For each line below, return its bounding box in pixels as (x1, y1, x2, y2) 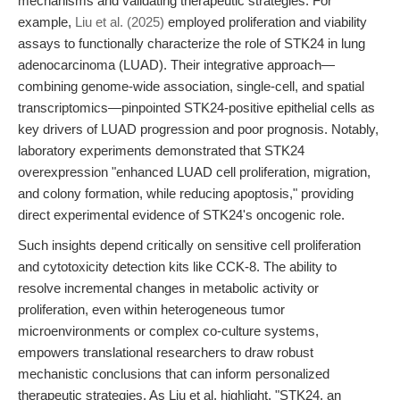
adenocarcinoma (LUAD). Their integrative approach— (18, 57, 335, 72)
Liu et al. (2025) (75, 14, 164, 29)
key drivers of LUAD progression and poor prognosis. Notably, (18, 121, 379, 137)
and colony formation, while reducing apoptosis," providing (18, 186, 354, 201)
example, (18, 14, 75, 29)
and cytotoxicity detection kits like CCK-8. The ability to (18, 259, 337, 274)
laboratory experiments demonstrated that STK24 (18, 143, 304, 158)
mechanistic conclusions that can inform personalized (18, 366, 329, 381)
